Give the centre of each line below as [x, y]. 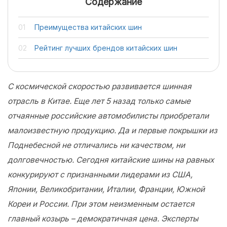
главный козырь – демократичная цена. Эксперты [103, 219]
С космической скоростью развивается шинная [100, 86]
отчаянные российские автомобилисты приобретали [108, 116]
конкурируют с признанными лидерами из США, [100, 175]
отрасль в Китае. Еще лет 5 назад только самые [99, 101]
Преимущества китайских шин [88, 27]
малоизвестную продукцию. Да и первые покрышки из [112, 130]
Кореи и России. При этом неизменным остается [101, 204]
